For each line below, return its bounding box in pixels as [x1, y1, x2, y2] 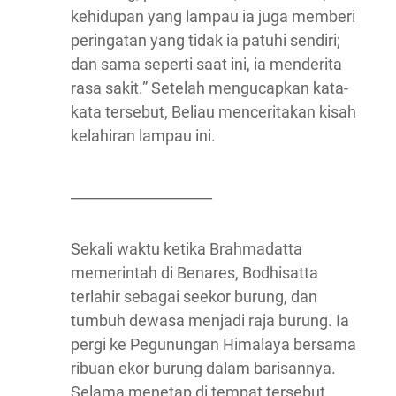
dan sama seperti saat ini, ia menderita [71, 55, 342, 73]
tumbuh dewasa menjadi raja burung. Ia [71, 311, 349, 330]
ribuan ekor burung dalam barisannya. [71, 359, 336, 377]
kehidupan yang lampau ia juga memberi [71, 7, 355, 26]
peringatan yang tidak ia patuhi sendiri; [71, 31, 340, 49]
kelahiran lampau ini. [71, 126, 216, 145]
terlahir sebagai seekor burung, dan [71, 287, 317, 306]
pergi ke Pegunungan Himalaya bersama [71, 335, 356, 354]
